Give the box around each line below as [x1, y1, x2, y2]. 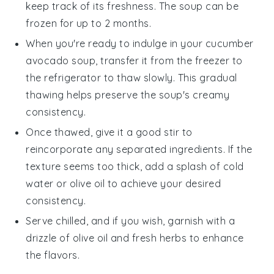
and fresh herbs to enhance [108, 231, 244, 244]
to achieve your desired [105, 177, 221, 190]
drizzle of [26, 231, 73, 244]
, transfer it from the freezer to [95, 54, 243, 67]
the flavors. [26, 248, 80, 261]
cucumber [205, 37, 254, 50]
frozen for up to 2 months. [26, 17, 152, 29]
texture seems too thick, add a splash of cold [26, 160, 244, 172]
